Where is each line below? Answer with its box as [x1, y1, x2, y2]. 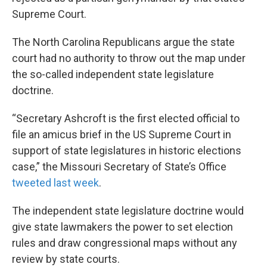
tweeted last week [12, 176, 99, 190]
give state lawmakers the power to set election [12, 221, 233, 234]
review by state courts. [12, 253, 120, 266]
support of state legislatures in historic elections [12, 144, 241, 157]
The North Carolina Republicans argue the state [12, 36, 235, 49]
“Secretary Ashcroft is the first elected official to [12, 112, 240, 125]
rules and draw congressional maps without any [12, 237, 237, 250]
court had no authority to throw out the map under [12, 52, 246, 65]
